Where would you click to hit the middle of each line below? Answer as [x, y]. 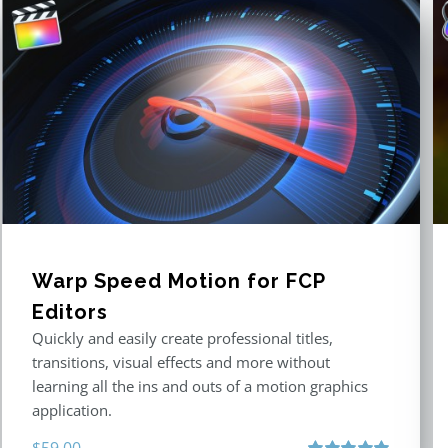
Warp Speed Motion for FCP [179, 281]
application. [72, 410]
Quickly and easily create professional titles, [183, 338]
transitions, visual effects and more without [181, 362]
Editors [70, 312]
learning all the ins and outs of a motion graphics [200, 386]
